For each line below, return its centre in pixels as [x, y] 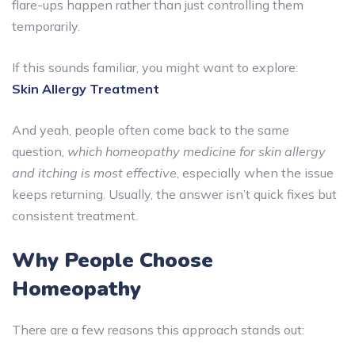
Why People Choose [113, 260]
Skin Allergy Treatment [86, 88]
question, [40, 151]
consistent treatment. [75, 215]
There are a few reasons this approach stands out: [158, 329]
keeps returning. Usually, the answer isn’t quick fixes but [174, 194]
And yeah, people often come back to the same [151, 130]
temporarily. [46, 26]
